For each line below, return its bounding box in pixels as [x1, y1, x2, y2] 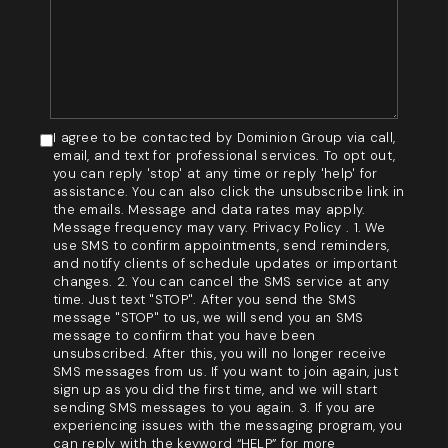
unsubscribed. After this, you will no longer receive [52, 345, 387, 363]
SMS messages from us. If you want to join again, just [52, 363, 398, 381]
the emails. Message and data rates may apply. [52, 201, 366, 219]
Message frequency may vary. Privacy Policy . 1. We [52, 219, 385, 237]
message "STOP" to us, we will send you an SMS [52, 309, 364, 327]
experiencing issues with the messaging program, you [52, 417, 403, 435]
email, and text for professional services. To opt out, [52, 147, 396, 165]
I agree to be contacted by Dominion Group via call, [52, 129, 396, 147]
